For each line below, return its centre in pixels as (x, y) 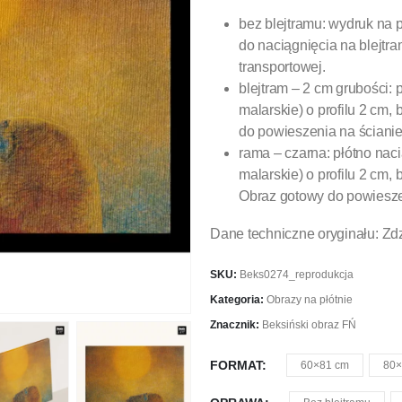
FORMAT (236, 366)
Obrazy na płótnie (310, 300)
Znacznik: (236, 325)
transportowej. (282, 67)
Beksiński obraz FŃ (309, 325)
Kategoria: (238, 300)
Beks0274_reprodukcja (297, 275)
